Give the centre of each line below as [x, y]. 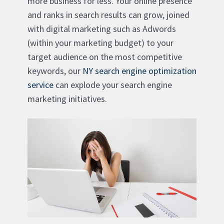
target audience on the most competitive [105, 56]
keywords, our [55, 70]
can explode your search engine [113, 84]
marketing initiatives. [67, 98]
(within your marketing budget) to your [100, 42]
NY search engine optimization [139, 70]
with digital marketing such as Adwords [102, 28]
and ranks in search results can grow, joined [108, 14]
